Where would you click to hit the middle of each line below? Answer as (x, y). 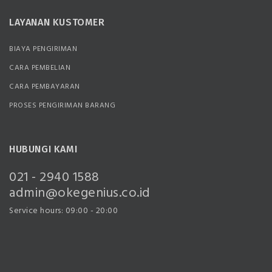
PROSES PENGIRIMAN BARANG (62, 106)
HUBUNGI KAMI (43, 149)
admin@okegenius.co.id (80, 193)
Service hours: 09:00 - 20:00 (63, 211)
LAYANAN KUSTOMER (57, 22)
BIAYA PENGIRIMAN (43, 49)
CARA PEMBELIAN (40, 68)
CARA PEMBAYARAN (45, 87)
